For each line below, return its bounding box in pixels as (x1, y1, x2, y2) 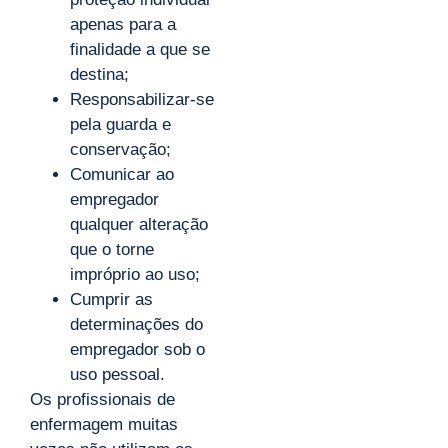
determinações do (70, 314, 203, 334)
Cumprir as (70, 289, 153, 309)
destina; (70, 64, 129, 84)
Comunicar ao (70, 164, 174, 184)
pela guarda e (70, 114, 171, 134)
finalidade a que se (70, 39, 210, 59)
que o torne (70, 239, 154, 259)
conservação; (70, 139, 171, 159)
